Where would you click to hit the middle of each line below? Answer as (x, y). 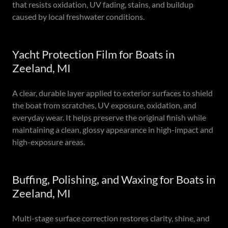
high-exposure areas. (49, 142)
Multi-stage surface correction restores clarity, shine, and (111, 218)
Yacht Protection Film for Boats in (93, 54)
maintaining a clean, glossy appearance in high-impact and (113, 130)
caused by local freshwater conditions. (78, 17)
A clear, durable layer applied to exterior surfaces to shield (112, 93)
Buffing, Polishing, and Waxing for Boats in (114, 179)
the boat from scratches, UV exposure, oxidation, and (104, 105)
